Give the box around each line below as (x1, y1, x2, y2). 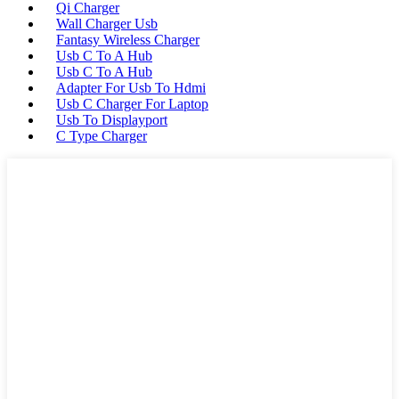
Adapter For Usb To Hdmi (56, 79, 206, 95)
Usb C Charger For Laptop (56, 95, 208, 111)
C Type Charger (56, 127, 147, 143)
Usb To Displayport (56, 111, 167, 127)
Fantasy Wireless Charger (56, 31, 199, 47)
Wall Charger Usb (56, 15, 158, 31)
